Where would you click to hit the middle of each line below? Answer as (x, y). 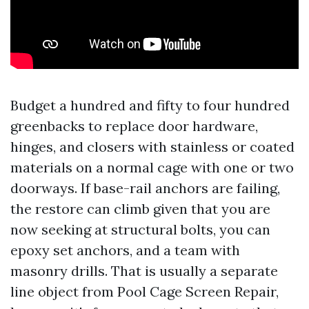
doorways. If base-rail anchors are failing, (145, 188)
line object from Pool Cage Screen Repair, (144, 291)
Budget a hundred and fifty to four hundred (150, 105)
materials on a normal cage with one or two (152, 167)
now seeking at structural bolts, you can (140, 229)
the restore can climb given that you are (140, 209)
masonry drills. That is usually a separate (144, 271)
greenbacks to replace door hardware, (134, 126)
